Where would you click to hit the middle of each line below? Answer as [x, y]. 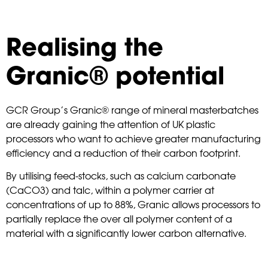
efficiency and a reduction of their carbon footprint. [123, 152]
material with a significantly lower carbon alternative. [126, 233]
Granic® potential [115, 78]
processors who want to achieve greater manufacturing [133, 138]
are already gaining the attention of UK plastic [111, 124]
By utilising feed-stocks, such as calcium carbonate [121, 176]
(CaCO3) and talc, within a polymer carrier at [110, 190]
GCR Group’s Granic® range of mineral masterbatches [132, 109]
